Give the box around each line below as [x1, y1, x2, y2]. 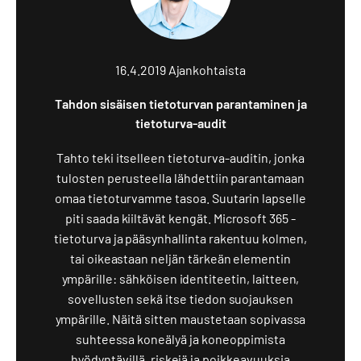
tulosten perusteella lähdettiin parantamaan [56, 170, 305, 185]
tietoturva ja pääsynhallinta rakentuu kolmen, [54, 230, 307, 246]
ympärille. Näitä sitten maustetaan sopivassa [55, 311, 306, 326]
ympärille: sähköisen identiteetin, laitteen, [61, 271, 300, 286]
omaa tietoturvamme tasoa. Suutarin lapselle [55, 190, 306, 205]
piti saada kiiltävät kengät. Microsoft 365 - [65, 210, 296, 226]
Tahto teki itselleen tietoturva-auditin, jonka [56, 150, 305, 165]
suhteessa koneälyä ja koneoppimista [75, 331, 286, 346]
